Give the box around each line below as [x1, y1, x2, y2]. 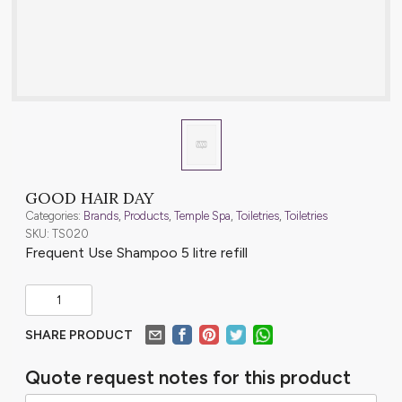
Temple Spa [174, 208, 231, 223]
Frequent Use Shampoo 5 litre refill [25, 243, 248, 261]
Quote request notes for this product [25, 365, 351, 389]
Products [124, 208, 169, 223]
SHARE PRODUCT [25, 327, 133, 343]
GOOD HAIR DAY [25, 187, 154, 208]
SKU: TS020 [25, 226, 89, 240]
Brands [83, 208, 118, 223]
